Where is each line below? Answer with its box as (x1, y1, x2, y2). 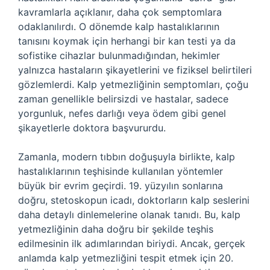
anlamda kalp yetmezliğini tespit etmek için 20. (18, 252, 233, 264)
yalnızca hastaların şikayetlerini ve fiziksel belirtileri (18, 64, 252, 76)
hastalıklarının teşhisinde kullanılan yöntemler (18, 165, 223, 177)
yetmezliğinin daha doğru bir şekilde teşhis (18, 223, 213, 235)
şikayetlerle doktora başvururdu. (18, 122, 166, 134)
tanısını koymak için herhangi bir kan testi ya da (18, 35, 236, 47)
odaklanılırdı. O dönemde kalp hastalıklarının (18, 20, 219, 33)
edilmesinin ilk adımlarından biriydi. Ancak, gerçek (18, 237, 245, 250)
